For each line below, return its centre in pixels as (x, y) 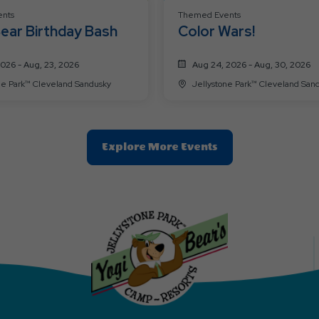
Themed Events (209, 15)
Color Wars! (216, 31)
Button (236, 231)
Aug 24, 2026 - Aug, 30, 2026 (251, 64)
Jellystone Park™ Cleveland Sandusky (72, 84)
